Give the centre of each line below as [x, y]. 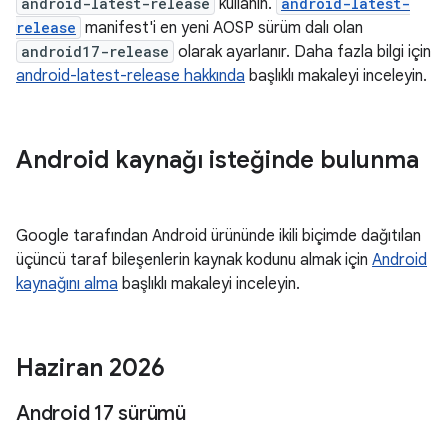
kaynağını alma [67, 284]
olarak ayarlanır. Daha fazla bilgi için [302, 52]
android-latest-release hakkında [130, 76]
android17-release [95, 51]
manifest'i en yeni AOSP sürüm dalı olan [222, 28]
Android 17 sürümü [101, 413]
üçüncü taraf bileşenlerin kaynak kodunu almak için [194, 260]
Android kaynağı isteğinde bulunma [217, 160]
